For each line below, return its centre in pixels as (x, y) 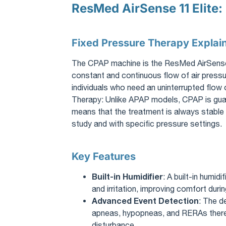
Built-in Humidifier (127, 176)
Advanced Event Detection (145, 200)
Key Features (104, 156)
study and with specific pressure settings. (147, 123)
